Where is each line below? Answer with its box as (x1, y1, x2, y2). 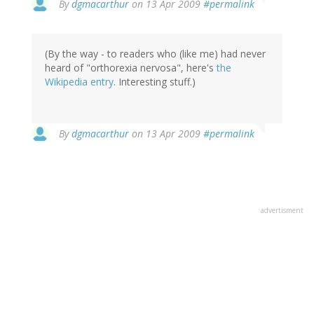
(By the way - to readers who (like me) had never (45, 47, 266, 61)
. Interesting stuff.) (114, 75, 196, 89)
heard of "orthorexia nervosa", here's (45, 61, 217, 75)
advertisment (261, 205, 303, 216)
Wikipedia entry (45, 75, 114, 89)
